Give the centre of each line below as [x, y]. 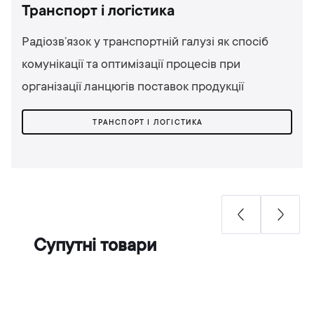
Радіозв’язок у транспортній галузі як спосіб [145, 42]
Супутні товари [95, 246]
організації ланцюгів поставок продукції [133, 87]
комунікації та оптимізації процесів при [131, 65]
